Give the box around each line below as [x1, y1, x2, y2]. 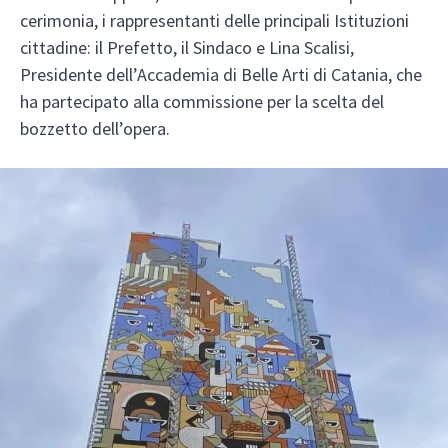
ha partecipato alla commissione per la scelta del [20, 89, 384, 113]
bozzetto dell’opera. [20, 116, 170, 140]
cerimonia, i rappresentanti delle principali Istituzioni [20, 8, 409, 32]
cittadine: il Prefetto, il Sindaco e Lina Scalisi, [20, 35, 354, 59]
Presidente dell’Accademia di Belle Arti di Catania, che [20, 62, 422, 86]
